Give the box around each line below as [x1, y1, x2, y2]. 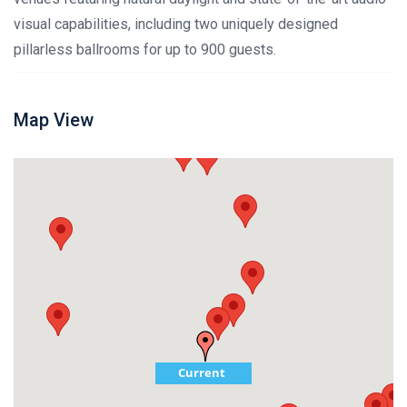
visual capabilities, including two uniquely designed [14, 15, 338, 33]
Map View [14, 109, 94, 131]
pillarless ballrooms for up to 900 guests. [14, 41, 276, 58]
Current [178, 364, 225, 381]
